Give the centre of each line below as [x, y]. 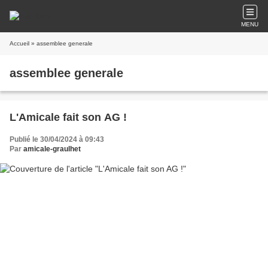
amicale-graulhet [52, 149]
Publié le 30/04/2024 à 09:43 [57, 139]
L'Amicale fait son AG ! [68, 117]
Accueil [19, 43]
